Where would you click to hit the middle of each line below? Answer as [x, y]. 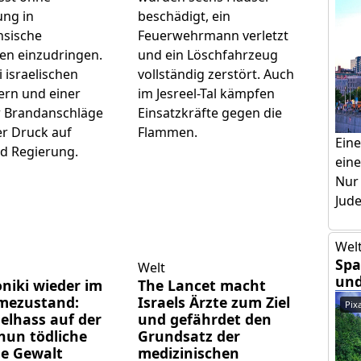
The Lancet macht [201, 285]
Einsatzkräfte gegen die [210, 113]
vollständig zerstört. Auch [216, 75]
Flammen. [167, 133]
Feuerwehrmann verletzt [213, 36]
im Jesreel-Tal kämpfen [206, 94]
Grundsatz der [189, 336]
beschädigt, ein [184, 17]
